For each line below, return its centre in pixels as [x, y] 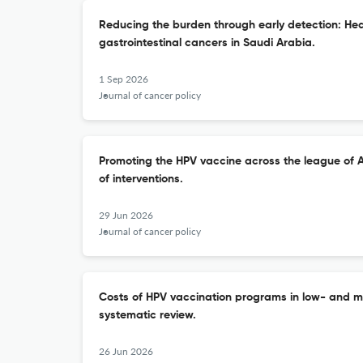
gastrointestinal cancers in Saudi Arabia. [207, 43]
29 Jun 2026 [126, 215]
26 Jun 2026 [126, 351]
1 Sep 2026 [124, 79]
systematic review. [147, 315]
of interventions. [141, 179]
